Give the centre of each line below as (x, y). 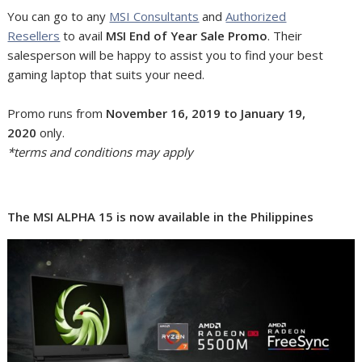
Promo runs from (57, 113)
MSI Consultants (154, 16)
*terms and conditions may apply (101, 152)
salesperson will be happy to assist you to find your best (166, 55)
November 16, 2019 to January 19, (206, 113)
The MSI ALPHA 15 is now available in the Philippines (161, 216)
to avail (83, 35)
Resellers (34, 35)
